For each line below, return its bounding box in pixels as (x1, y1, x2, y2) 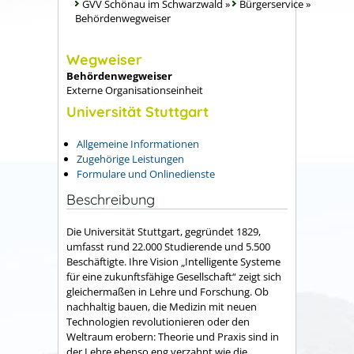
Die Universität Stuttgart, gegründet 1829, (66, 224, 261, 239)
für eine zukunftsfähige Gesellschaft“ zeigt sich (66, 269, 281, 284)
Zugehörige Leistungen (77, 151, 184, 166)
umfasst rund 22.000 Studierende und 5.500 (66, 239, 270, 254)
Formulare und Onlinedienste (77, 166, 215, 181)
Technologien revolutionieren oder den (66, 314, 250, 330)
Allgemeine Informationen (77, 136, 199, 151)
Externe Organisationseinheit (66, 82, 203, 97)
